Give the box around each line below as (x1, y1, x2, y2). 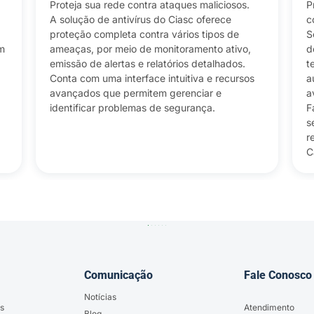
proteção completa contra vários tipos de (49, 28, 239, 41)
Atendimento (244, 301, 294, 313)
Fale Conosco (244, 268, 312, 282)
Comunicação (84, 268, 153, 282)
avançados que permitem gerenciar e (49, 87, 221, 100)
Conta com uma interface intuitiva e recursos (49, 72, 254, 85)
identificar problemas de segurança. (49, 102, 215, 114)
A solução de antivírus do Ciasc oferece (49, 13, 231, 26)
